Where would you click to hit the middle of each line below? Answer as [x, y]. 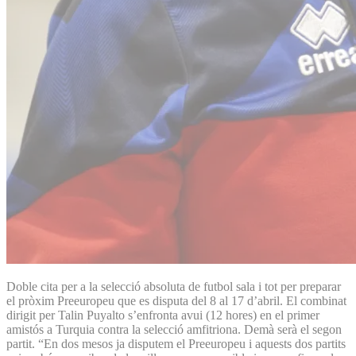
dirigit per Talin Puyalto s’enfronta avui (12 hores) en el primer [163, 315]
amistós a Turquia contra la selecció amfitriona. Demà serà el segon [174, 329]
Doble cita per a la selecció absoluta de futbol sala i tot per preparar [174, 286]
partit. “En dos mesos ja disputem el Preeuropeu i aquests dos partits [176, 343]
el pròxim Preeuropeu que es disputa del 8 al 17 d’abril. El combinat [176, 300]
